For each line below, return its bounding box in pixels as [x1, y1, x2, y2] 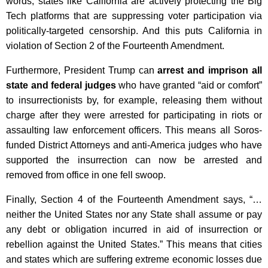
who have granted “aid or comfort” [115, 80, 263, 91]
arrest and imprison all [157, 65, 263, 76]
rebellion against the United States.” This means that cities [6, 239, 262, 250]
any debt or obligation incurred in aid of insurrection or [6, 224, 262, 235]
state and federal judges [6, 80, 116, 91]
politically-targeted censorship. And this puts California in [6, 26, 262, 36]
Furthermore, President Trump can [6, 65, 158, 76]
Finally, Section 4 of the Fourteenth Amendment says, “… [6, 194, 262, 205]
